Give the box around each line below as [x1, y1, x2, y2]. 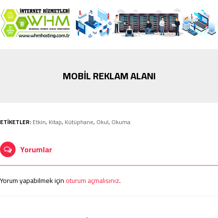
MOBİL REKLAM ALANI [62, 67, 156, 85]
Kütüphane [65, 116, 93, 128]
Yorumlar [20, 142, 52, 157]
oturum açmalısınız [66, 174, 119, 187]
